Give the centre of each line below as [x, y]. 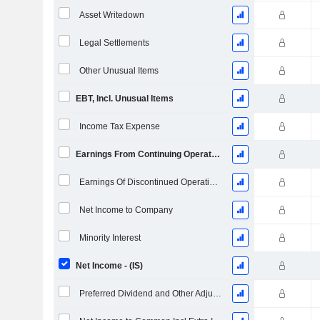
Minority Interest [110, 238]
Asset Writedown [111, 15]
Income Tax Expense [119, 126]
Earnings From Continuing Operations [215, 154]
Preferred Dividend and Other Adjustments [217, 294]
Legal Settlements [114, 43]
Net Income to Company [126, 210]
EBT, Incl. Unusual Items [124, 99]
